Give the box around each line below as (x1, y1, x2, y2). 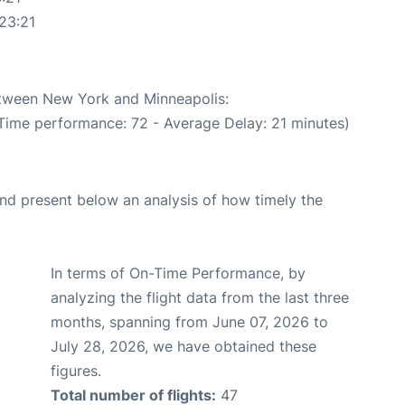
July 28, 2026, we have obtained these (51, 337, 316, 356)
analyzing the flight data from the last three (51, 288, 349, 307)
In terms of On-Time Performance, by (51, 264, 306, 283)
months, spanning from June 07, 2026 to (51, 313, 328, 332)
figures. (51, 362, 101, 381)
